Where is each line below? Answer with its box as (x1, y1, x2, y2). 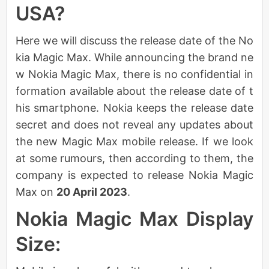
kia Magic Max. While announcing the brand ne (16, 50, 253, 64)
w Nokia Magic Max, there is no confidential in (16, 67, 253, 80)
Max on (16, 185, 56, 198)
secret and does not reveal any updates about (16, 118, 253, 131)
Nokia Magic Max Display (16, 207, 253, 231)
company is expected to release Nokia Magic (16, 168, 253, 181)
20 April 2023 (56, 185, 127, 198)
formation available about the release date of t (16, 84, 253, 97)
